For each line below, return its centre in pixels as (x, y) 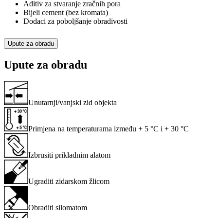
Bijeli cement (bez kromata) (66, 12)
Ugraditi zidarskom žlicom (69, 182)
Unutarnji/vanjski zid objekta (73, 103)
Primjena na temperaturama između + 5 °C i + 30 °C (109, 129)
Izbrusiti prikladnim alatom (69, 155)
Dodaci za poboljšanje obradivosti (75, 21)
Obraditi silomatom (58, 208)
